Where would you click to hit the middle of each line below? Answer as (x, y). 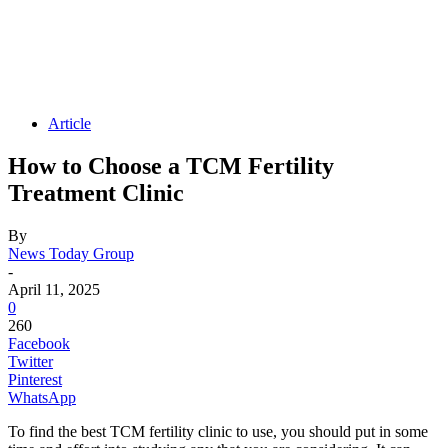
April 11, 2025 (54, 289)
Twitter (30, 361)
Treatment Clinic (96, 192)
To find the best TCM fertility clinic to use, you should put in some (218, 431)
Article (69, 123)
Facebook (39, 343)
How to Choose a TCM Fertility (171, 165)
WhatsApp (42, 397)
